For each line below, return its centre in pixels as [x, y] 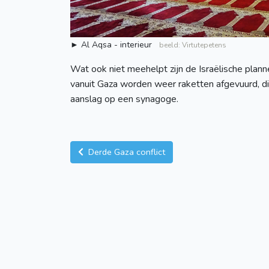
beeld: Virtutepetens [193, 45]
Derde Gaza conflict [125, 152]
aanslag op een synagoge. [124, 99]
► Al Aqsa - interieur [115, 45]
